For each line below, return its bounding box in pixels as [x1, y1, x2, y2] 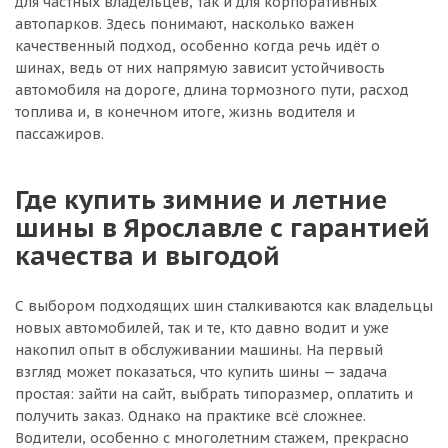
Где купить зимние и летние [15, 182, 387, 216]
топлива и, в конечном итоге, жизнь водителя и [15, 103, 355, 121]
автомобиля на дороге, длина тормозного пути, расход [15, 81, 409, 99]
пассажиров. [15, 125, 104, 143]
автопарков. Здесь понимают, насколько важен [15, 15, 354, 33]
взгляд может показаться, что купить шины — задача [15, 363, 387, 381]
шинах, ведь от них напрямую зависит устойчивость [15, 59, 385, 77]
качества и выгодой [15, 238, 280, 272]
